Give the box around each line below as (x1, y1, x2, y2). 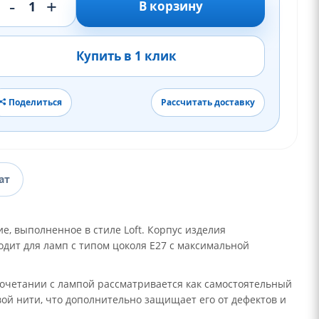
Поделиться (9, 96, 62, 108)
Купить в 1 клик (75, 48, 177, 64)
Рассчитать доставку (161, 96, 255, 108)
